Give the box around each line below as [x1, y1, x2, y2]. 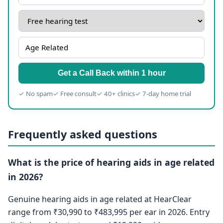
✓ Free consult [53, 89, 97, 98]
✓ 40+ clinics [97, 89, 135, 98]
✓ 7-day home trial [135, 89, 192, 98]
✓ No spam [18, 89, 53, 98]
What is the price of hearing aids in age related [8, 156, 215, 168]
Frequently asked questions [8, 127, 157, 142]
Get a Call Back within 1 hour [57, 69, 166, 78]
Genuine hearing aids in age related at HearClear [8, 194, 192, 205]
